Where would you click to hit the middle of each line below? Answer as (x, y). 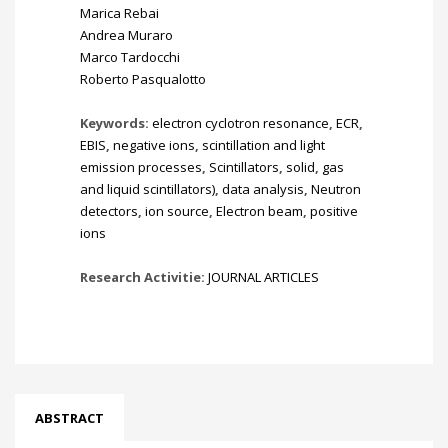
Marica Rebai (119, 13)
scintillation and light (263, 145)
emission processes (141, 167)
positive (334, 211)
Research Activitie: (144, 277)
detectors (109, 211)
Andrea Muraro (126, 35)
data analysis (263, 189)
